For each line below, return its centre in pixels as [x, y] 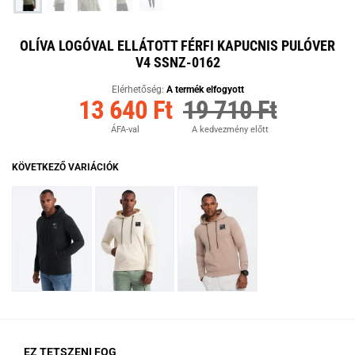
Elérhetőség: [139, 89]
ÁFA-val [125, 129]
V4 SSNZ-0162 [177, 62]
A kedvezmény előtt [230, 129]
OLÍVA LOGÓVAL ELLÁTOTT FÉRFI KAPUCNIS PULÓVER [177, 45]
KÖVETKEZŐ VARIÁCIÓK [65, 167]
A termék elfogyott [205, 89]
